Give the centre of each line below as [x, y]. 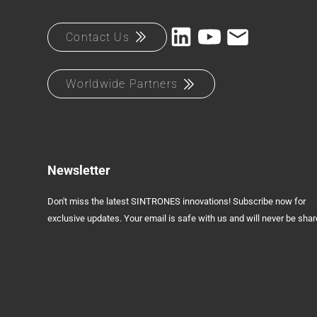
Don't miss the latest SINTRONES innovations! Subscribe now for [177, 201]
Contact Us [98, 37]
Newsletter [79, 170]
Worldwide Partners [122, 84]
